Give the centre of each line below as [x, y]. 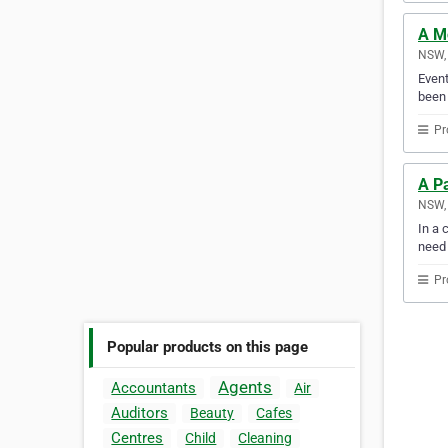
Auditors [140, 413]
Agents [245, 387]
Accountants [154, 388]
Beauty [212, 413]
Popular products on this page [208, 346]
